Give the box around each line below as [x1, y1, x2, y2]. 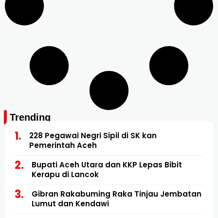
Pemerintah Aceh [29, 140, 97, 150]
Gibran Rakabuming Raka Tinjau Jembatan [32, 188, 201, 199]
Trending [10, 111, 51, 123]
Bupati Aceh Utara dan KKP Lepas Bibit [32, 159, 182, 170]
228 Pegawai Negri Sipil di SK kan [29, 130, 157, 141]
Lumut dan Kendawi [32, 198, 109, 209]
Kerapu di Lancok [32, 169, 99, 180]
